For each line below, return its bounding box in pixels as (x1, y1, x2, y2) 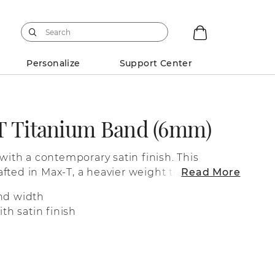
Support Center (119, 57, 193, 69)
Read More (181, 166, 241, 178)
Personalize (26, 57, 80, 69)
